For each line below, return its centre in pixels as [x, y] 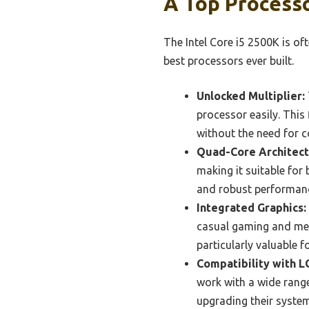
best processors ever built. [229, 60]
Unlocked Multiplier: [251, 96]
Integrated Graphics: [251, 207]
